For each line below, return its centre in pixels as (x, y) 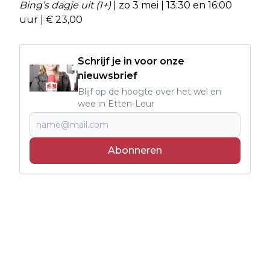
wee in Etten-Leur (116, 103)
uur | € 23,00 (51, 19)
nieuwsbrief (108, 75)
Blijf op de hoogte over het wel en (149, 91)
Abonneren (135, 150)
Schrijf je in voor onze (131, 61)
